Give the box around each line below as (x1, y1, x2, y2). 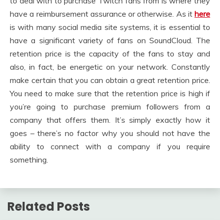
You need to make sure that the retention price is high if (10, 88, 210, 98)
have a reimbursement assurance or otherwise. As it (10, 8, 194, 19)
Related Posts (7, 198, 90, 215)
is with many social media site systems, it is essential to (10, 22, 210, 32)
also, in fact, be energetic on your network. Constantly (10, 61, 210, 72)
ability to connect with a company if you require (10, 141, 210, 151)
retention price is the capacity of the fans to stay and (10, 48, 210, 58)
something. (10, 154, 48, 165)
